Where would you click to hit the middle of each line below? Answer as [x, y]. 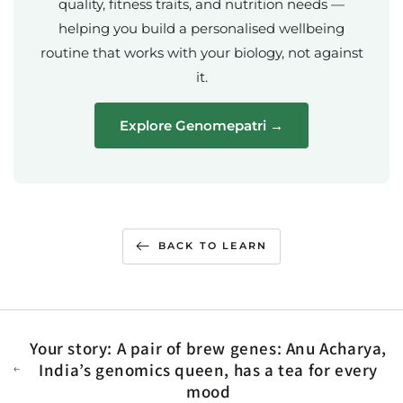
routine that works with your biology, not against [201, 52]
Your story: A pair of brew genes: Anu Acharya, [208, 348]
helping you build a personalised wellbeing [201, 28]
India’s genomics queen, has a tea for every [209, 369]
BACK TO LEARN [213, 246]
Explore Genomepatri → [201, 125]
